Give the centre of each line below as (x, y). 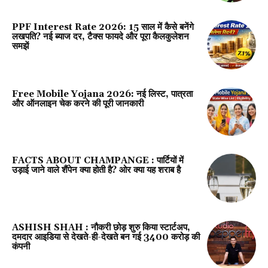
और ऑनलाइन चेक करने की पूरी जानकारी (78, 103)
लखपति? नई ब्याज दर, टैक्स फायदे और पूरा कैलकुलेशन (100, 36)
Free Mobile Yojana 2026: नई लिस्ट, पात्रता (102, 94)
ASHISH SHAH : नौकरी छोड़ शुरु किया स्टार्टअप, (101, 227)
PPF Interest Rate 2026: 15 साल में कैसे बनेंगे (103, 27)
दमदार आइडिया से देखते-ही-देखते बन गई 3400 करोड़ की (106, 237)
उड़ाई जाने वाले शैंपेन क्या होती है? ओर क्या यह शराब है (96, 170)
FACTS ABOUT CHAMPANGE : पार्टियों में (98, 161)
